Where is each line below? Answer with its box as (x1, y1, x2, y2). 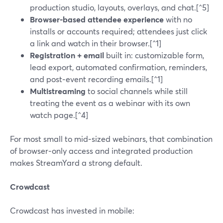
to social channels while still (86, 86, 188, 96)
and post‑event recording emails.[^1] (30, 74, 163, 84)
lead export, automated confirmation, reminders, (30, 62, 207, 72)
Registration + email (30, 50, 104, 60)
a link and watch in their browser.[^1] (30, 38, 161, 48)
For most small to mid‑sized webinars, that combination (10, 133, 213, 144)
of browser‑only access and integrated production (10, 145, 193, 156)
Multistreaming (30, 86, 86, 96)
